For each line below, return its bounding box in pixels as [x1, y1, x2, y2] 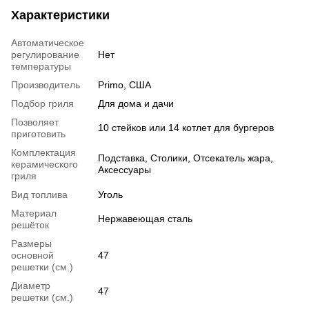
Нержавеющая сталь [98, 212, 192, 224]
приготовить [11, 128, 66, 139]
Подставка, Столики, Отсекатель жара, [98, 152, 273, 163]
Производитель [11, 79, 80, 90]
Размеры [11, 237, 52, 249]
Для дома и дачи [98, 97, 174, 109]
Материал [11, 207, 57, 219]
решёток [11, 219, 49, 230]
